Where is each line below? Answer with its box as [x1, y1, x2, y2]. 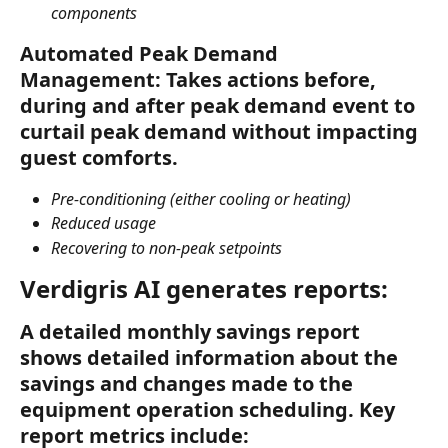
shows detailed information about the [20, 344, 403, 372]
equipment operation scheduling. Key [20, 396, 400, 424]
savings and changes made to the [20, 370, 358, 398]
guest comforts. [20, 143, 178, 171]
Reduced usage [51, 212, 156, 235]
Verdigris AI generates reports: [20, 272, 388, 306]
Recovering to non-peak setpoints [51, 236, 282, 259]
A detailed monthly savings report [20, 318, 365, 346]
